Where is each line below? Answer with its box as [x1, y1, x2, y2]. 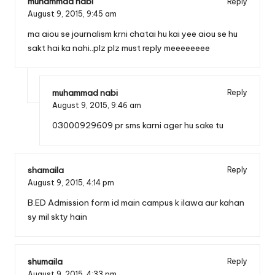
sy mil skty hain [28, 211, 87, 222]
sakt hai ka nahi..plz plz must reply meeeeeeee [28, 42, 210, 53]
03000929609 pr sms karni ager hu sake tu [52, 119, 223, 131]
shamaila [28, 164, 64, 176]
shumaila [28, 255, 63, 267]
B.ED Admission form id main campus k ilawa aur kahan [28, 196, 244, 208]
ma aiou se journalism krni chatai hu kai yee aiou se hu [28, 28, 238, 39]
